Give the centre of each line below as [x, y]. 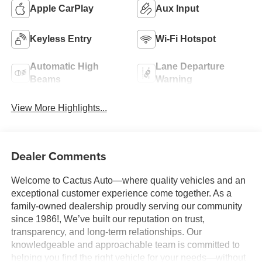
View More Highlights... [59, 108]
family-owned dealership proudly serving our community [126, 206]
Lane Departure [190, 66]
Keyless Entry [61, 39]
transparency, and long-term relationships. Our [106, 232]
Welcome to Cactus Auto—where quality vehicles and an [128, 180]
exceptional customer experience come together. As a [121, 193]
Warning [174, 79]
